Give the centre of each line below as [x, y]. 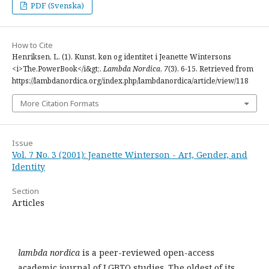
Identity [29, 167]
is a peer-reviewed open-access [148, 252]
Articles [28, 203]
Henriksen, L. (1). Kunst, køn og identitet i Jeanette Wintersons [122, 57]
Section [26, 191]
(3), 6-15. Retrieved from [211, 69]
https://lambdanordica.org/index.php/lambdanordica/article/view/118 [130, 81]
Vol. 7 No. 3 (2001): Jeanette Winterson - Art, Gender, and [130, 155]
